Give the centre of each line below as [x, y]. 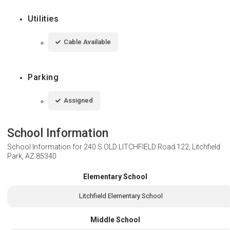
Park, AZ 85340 [32, 156]
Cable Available [87, 42]
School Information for [45, 147]
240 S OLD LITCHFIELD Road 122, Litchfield [152, 147]
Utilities [43, 19]
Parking [43, 78]
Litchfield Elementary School [121, 196]
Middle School [115, 219]
